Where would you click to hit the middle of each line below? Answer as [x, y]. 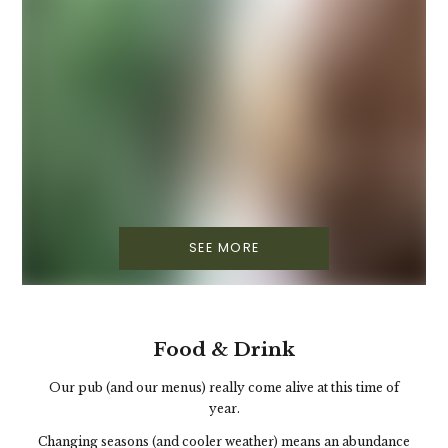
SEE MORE [224, 248]
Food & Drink [224, 349]
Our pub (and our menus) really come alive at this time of [224, 387]
